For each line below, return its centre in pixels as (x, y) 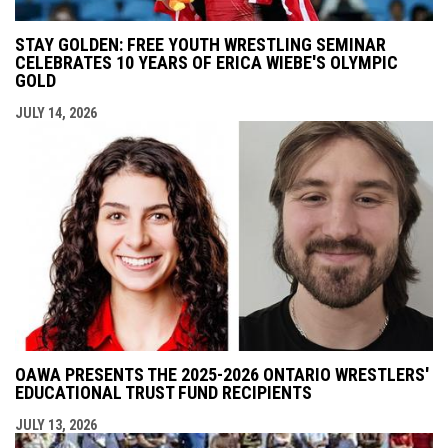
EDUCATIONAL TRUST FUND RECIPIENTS (163, 392)
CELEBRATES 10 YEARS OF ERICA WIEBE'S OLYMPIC (206, 62)
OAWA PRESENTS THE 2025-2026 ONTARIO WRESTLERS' (222, 374)
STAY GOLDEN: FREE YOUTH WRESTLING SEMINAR (200, 44)
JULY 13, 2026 (56, 424)
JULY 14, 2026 (56, 112)
